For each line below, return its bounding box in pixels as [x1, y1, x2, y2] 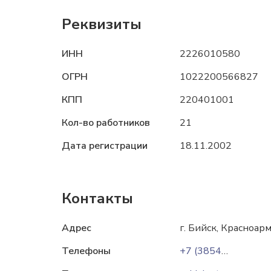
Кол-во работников [62, 116, 150, 129]
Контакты [62, 189, 133, 208]
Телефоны [62, 244, 111, 258]
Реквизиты [62, 15, 142, 34]
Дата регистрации [62, 139, 148, 152]
